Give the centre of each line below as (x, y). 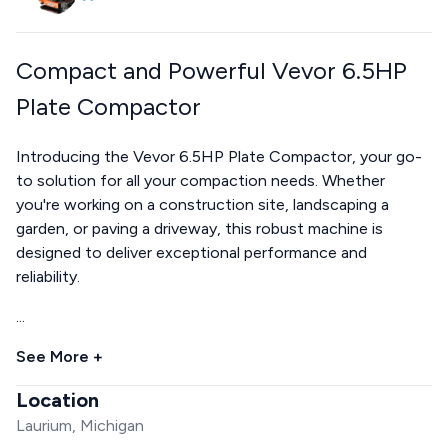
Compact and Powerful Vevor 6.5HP (211, 70)
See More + (59, 356)
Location (57, 399)
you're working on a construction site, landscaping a (202, 204)
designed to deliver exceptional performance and (191, 252)
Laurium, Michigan (80, 425)
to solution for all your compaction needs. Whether (200, 180)
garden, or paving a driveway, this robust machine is (199, 228)
